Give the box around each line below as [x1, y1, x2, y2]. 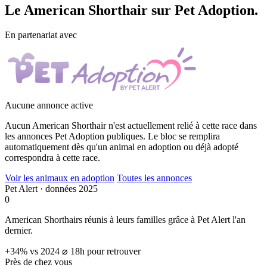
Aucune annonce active [5, 100, 93, 111]
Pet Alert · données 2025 [5, 184, 98, 194]
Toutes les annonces [117, 173, 192, 184]
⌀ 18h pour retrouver [62, 246, 141, 257]
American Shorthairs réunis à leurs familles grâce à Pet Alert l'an [5, 215, 246, 225]
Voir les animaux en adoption [5, 173, 114, 184]
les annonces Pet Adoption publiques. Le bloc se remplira [5, 131, 220, 142]
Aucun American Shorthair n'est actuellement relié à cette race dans [5, 120, 257, 131]
